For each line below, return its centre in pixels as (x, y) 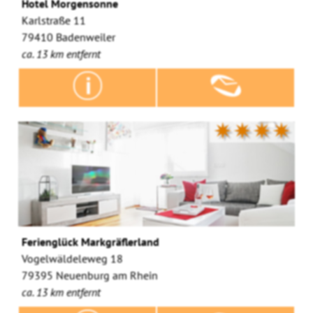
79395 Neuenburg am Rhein (90, 275)
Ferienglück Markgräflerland (91, 241)
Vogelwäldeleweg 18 (73, 258)
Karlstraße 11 (54, 20)
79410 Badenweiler (69, 37)
